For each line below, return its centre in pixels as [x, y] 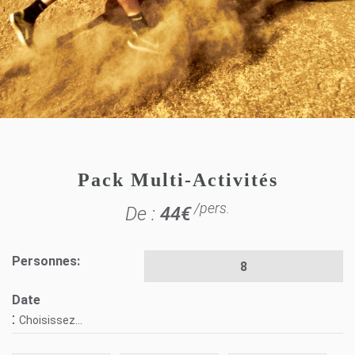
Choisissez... [51, 321]
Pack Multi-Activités [177, 180]
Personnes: [46, 261]
